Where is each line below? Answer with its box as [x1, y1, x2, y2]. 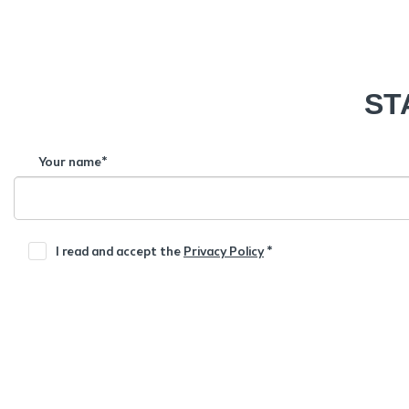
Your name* [38, 153, 107, 170]
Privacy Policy [184, 243, 264, 259]
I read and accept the [56, 243, 184, 259]
